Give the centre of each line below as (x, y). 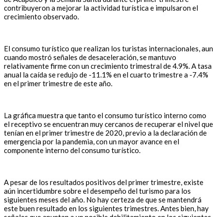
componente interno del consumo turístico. (72, 150)
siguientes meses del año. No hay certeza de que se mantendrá (103, 200)
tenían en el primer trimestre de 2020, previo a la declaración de (105, 133)
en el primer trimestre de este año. (58, 84)
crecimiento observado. (42, 17)
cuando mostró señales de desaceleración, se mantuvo (90, 57)
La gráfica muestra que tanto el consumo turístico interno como (105, 116)
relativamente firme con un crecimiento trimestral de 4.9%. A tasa (108, 66)
